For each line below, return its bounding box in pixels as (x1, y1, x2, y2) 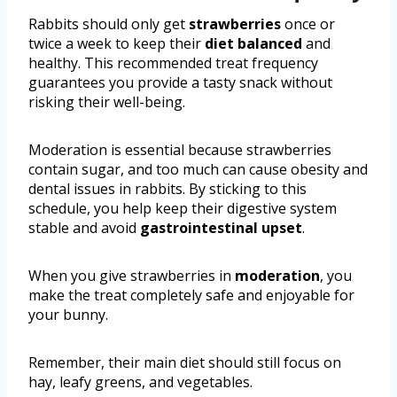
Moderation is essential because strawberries (28, 139, 331, 160)
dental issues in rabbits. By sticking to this (28, 178, 307, 198)
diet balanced (205, 33, 302, 53)
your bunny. (28, 304, 108, 324)
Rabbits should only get (28, 13, 189, 34)
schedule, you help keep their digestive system (28, 198, 337, 218)
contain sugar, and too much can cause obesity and (28, 159, 368, 179)
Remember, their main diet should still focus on (28, 352, 341, 372)
